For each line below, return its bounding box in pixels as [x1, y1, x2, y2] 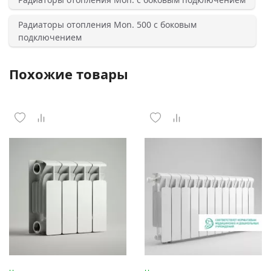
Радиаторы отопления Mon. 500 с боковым [18, 18, 197, 30]
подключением [18, 31, 82, 43]
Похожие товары [9, 64, 128, 83]
